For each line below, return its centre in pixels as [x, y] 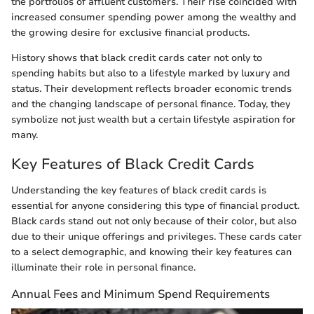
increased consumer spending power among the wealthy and [154, 17]
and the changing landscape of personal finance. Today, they [151, 104]
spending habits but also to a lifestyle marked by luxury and [151, 73]
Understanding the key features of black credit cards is [139, 191]
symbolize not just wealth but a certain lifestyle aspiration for [153, 119]
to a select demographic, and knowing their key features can [151, 252]
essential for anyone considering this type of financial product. [155, 206]
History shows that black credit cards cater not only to [137, 57]
